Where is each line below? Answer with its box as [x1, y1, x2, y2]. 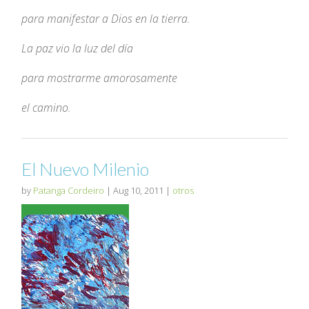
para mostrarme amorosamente [21, 70, 178, 86]
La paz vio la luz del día [21, 41, 134, 57]
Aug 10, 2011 [113, 184, 164, 197]
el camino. [21, 100, 72, 116]
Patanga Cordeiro [33, 184, 105, 197]
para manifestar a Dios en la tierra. [21, 11, 191, 27]
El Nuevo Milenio [21, 159, 150, 180]
